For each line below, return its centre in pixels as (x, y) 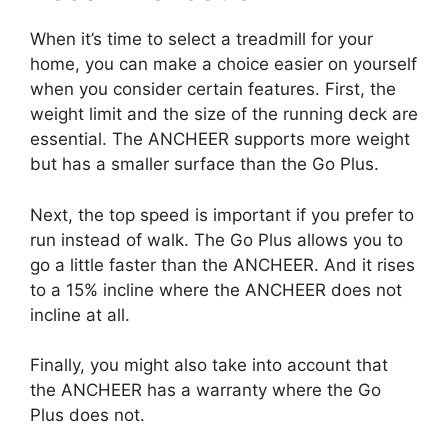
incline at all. (80, 314)
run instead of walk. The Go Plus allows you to (216, 239)
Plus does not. (87, 415)
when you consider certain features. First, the (213, 89)
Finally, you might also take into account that (209, 365)
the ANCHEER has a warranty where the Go (205, 390)
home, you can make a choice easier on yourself (223, 64)
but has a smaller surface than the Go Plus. (204, 164)
